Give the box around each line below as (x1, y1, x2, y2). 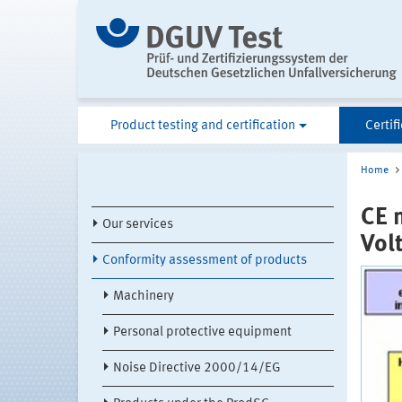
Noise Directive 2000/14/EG (113, 362, 281, 376)
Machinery (113, 290, 174, 304)
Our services (102, 218, 173, 232)
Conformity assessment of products (102, 254, 307, 268)
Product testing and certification (109, 119, 295, 134)
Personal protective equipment (113, 326, 292, 340)
